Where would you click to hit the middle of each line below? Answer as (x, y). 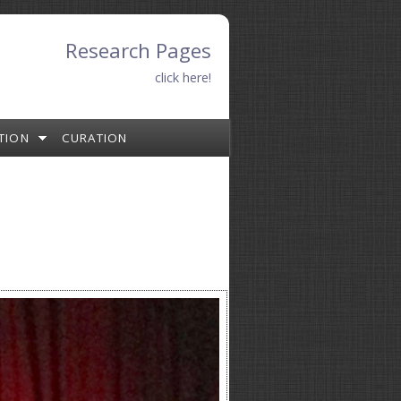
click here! (183, 77)
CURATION (94, 137)
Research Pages (138, 51)
